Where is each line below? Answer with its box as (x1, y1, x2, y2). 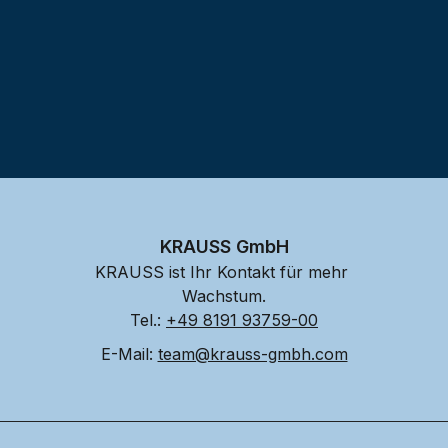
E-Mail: (100, 344, 158, 364)
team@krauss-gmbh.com (157, 344, 348, 364)
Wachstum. (182, 286, 266, 306)
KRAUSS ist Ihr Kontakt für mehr (95, 262, 348, 282)
